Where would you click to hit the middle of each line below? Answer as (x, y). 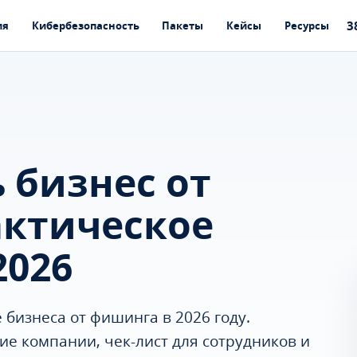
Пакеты (183, 25)
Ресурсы (307, 25)
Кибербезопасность (85, 25)
